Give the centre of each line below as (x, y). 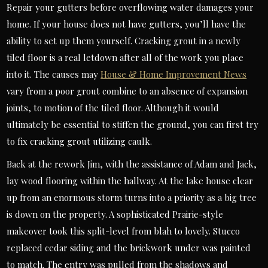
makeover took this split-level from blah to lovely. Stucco (124, 231)
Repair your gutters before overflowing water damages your (130, 7)
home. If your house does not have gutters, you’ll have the (127, 24)
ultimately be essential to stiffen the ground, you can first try (133, 124)
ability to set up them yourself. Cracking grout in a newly (124, 41)
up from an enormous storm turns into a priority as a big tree (132, 197)
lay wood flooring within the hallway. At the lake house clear (130, 181)
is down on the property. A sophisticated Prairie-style (115, 214)
